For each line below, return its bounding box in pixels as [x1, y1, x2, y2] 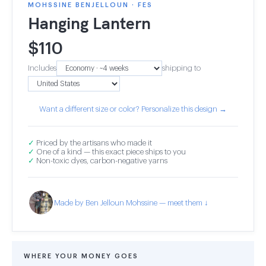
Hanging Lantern [28, 12, 151, 33]
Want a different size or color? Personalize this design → [39, 105, 227, 113]
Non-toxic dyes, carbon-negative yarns [34, 157, 167, 164]
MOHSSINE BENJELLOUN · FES [28, 2, 153, 8]
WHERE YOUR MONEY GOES [24, 253, 138, 259]
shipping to [162, 64, 201, 72]
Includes [28, 64, 56, 72]
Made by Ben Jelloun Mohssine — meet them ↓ [54, 198, 208, 207]
